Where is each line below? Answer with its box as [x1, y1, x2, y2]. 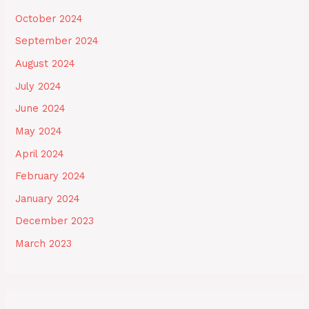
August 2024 [15, 57, 76, 70]
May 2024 [15, 124, 63, 137]
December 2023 [15, 215, 94, 228]
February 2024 [15, 170, 86, 183]
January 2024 [15, 192, 81, 205]
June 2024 [15, 102, 66, 115]
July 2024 [15, 79, 62, 92]
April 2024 [15, 147, 65, 160]
